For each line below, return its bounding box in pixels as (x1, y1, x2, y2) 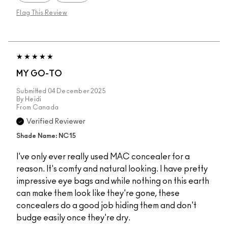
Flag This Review (16, 10, 67, 16)
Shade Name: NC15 (16, 133, 76, 140)
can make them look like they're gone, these (16, 189, 180, 198)
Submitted (16, 88, 48, 95)
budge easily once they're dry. (16, 214, 130, 222)
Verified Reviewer (26, 118, 85, 126)
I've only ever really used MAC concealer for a (16, 153, 190, 161)
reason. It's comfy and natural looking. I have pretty (16, 165, 208, 174)
